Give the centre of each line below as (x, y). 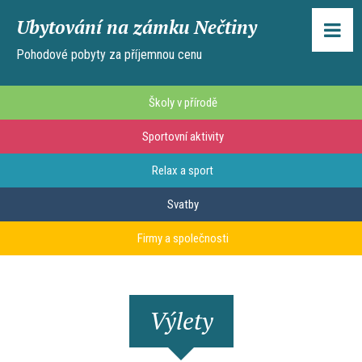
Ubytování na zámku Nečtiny (137, 27)
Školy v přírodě (183, 103)
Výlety (181, 321)
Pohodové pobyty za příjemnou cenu (109, 55)
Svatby (183, 204)
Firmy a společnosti (183, 238)
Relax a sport (183, 170)
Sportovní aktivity (183, 137)
